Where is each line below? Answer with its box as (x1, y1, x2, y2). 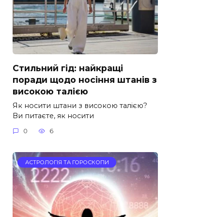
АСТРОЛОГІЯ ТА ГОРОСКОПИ (25, 159, 109, 166)
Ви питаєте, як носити (13, 111, 94, 120)
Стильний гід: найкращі (13, 62, 123, 73)
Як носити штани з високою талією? (13, 101, 147, 110)
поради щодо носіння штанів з (13, 74, 157, 85)
